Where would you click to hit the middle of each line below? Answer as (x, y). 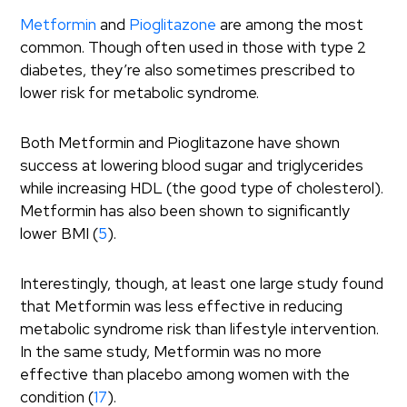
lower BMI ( (60, 233)
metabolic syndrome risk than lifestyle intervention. (200, 329)
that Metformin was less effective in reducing (182, 306)
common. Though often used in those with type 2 (194, 47)
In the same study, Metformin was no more (171, 352)
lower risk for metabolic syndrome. (140, 93)
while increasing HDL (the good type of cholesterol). (202, 188)
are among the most (290, 25)
